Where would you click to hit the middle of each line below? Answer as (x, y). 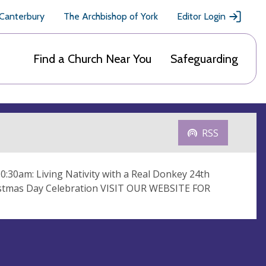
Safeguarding (204, 59)
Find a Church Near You (92, 59)
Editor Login (201, 16)
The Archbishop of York (111, 16)
